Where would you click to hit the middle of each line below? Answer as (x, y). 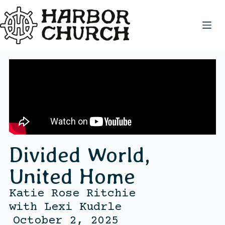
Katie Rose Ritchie (72, 193)
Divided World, (79, 154)
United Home (72, 176)
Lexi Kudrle (83, 207)
